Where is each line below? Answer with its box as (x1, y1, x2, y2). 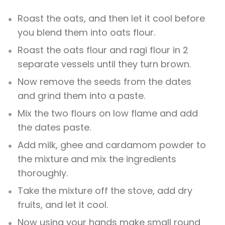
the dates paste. (18, 121, 91, 134)
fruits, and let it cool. (18, 198, 108, 211)
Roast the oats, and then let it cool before (18, 12, 205, 25)
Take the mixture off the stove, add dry (18, 184, 192, 197)
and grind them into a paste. (18, 89, 145, 102)
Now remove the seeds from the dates (18, 75, 191, 88)
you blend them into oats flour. (18, 26, 155, 39)
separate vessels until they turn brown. (18, 58, 191, 71)
